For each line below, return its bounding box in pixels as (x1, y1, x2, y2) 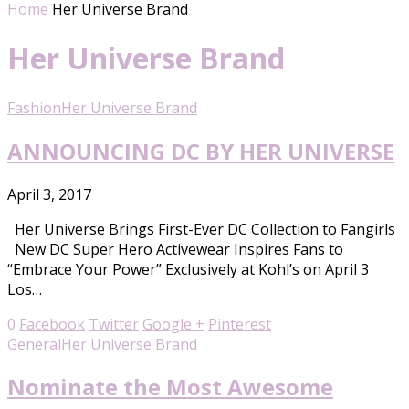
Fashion (7, 97, 61, 118)
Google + (142, 313, 204, 334)
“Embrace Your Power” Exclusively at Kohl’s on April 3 (7, 258, 383, 279)
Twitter (89, 313, 139, 334)
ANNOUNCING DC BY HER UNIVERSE (7, 135, 394, 166)
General (7, 333, 61, 354)
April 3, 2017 (7, 184, 91, 204)
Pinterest (208, 313, 271, 334)
